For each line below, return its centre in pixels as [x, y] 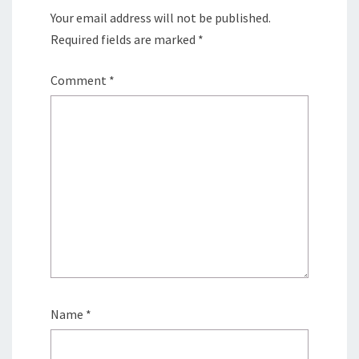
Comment [80, 81]
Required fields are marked [124, 40]
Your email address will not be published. [161, 18]
